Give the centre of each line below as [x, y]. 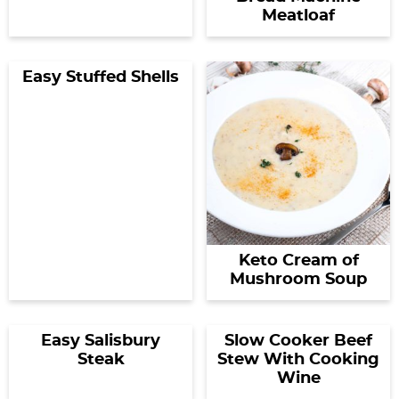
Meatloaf [298, 16]
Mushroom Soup [298, 280]
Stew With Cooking [298, 360]
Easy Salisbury [101, 341]
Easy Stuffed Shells [101, 77]
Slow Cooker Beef [298, 341]
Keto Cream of [298, 261]
